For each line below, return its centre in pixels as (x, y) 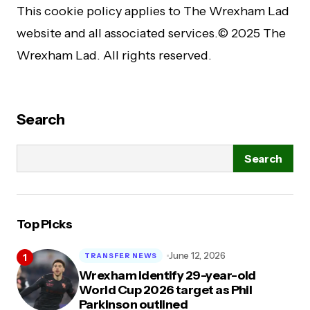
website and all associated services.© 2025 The (151, 33)
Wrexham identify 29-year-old (167, 275)
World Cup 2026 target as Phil (166, 290)
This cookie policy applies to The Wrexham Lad (153, 11)
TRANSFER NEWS (121, 255)
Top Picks (45, 224)
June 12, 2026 (197, 255)
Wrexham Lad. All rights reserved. (114, 55)
